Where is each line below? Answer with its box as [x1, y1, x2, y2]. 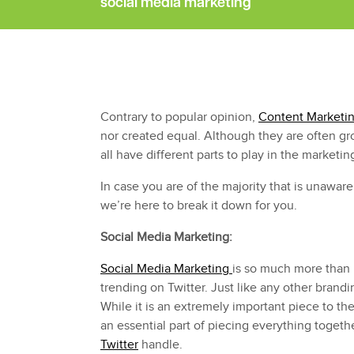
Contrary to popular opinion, [100, 109, 258, 125]
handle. [138, 337, 183, 352]
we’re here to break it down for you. [100, 198, 297, 213]
